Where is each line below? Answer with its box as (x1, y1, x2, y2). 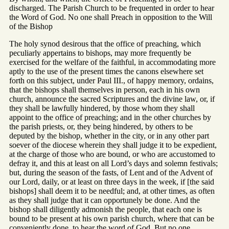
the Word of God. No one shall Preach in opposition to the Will (9, 12, 212, 21)
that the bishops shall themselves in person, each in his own (9, 85, 200, 94)
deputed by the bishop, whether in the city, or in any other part (9, 131, 209, 140)
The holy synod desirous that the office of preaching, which (9, 39, 201, 48)
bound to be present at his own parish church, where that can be (9, 214, 214, 223)
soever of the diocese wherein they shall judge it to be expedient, (9, 140, 217, 149)
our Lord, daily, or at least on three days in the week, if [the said (9, 177, 214, 186)
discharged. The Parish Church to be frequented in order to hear (9, 3, 214, 12)
